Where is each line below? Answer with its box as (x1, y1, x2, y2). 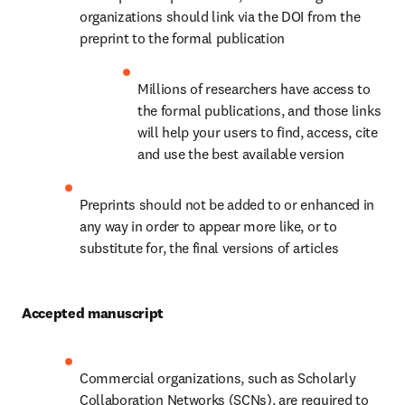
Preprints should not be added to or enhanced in (80, 195, 374, 213)
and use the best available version (137, 145, 345, 163)
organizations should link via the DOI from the (80, 7, 361, 25)
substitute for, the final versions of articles (80, 239, 339, 257)
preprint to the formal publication (80, 29, 286, 47)
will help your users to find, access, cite (137, 123, 378, 141)
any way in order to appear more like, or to (80, 217, 337, 235)
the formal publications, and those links (137, 101, 381, 119)
